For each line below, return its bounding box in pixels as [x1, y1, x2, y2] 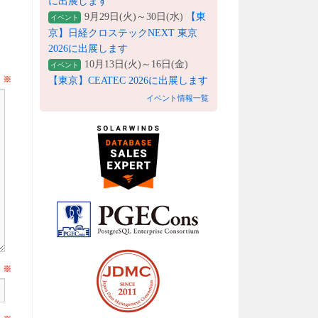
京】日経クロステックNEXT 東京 [48, 27, 197, 38]
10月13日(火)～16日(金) [84, 58, 188, 70]
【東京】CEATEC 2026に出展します [48, 75, 208, 86]
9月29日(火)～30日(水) [84, 11, 186, 22]
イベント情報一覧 [146, 93, 209, 102]
